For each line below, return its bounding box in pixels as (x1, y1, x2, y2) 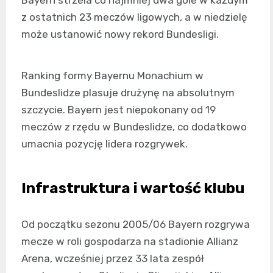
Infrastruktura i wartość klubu (21, 180, 244, 197)
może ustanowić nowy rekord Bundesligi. (21, 28, 219, 40)
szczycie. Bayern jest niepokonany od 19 (21, 104, 216, 116)
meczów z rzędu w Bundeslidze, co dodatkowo (21, 121, 247, 133)
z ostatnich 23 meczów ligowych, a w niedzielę (21, 11, 247, 23)
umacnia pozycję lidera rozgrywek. (21, 138, 188, 150)
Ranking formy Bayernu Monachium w (21, 69, 204, 82)
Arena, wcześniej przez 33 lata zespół (21, 252, 204, 264)
